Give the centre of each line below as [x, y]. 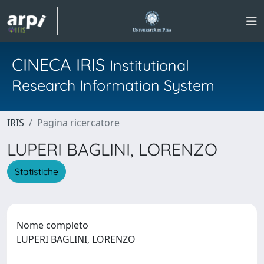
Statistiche [37, 171]
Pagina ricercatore [78, 123]
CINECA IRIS [61, 64]
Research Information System [113, 85]
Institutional [149, 65]
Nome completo [52, 225]
